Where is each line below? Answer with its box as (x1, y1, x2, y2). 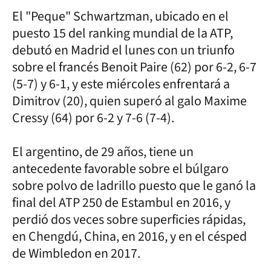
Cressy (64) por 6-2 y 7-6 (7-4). (12, 108, 174, 128)
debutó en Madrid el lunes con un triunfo (12, 40, 235, 60)
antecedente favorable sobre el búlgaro (12, 158, 229, 178)
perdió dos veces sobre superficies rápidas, (12, 209, 246, 229)
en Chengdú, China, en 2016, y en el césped (12, 226, 247, 246)
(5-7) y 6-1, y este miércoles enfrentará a (12, 74, 230, 94)
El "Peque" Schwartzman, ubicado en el (12, 6, 229, 26)
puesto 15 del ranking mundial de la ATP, (12, 23, 233, 43)
